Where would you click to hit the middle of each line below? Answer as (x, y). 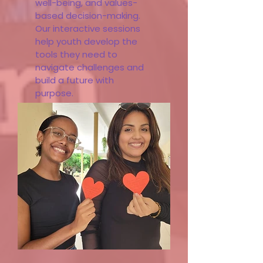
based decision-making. (88, 16)
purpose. (54, 93)
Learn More (90, 144)
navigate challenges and (90, 67)
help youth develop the (86, 41)
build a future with (75, 80)
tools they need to (76, 54)
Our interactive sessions (88, 28)
